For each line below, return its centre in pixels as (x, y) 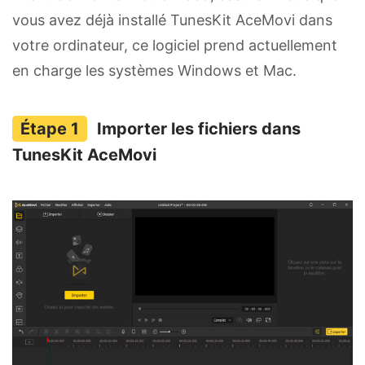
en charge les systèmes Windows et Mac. (154, 71)
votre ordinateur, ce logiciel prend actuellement (175, 46)
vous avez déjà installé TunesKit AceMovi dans (172, 20)
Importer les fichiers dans (199, 129)
